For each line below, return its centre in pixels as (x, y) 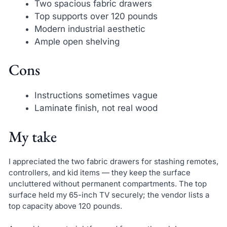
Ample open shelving (77, 41)
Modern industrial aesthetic (90, 29)
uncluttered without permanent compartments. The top (107, 183)
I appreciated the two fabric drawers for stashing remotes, (113, 161)
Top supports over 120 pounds (96, 16)
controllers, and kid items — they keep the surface (99, 172)
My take (32, 136)
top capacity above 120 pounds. (65, 206)
